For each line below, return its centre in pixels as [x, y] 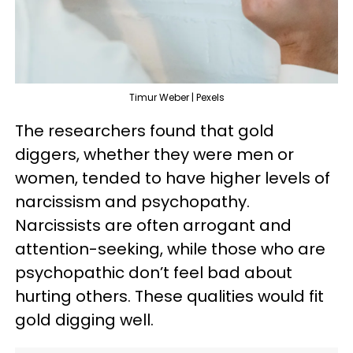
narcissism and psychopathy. [132, 202]
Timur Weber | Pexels [176, 97]
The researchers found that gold [145, 131]
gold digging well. [84, 320]
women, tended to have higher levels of [173, 178]
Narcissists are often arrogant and [153, 225]
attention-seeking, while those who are [170, 249]
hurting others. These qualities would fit [169, 296]
